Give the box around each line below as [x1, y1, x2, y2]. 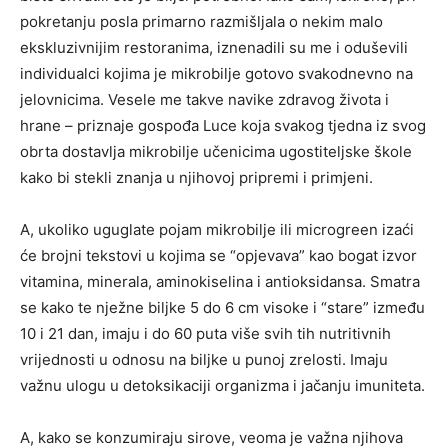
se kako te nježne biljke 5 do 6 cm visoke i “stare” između [20, 298, 425, 317]
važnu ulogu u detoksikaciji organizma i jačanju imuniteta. [20, 376, 425, 395]
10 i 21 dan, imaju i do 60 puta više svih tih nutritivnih [20, 324, 391, 343]
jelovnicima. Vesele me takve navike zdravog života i [20, 90, 389, 109]
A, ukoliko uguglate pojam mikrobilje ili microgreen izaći [20, 220, 414, 239]
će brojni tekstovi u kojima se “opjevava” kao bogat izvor [20, 246, 417, 265]
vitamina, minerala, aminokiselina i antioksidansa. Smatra [20, 272, 420, 291]
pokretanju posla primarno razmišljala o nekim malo [20, 12, 383, 31]
